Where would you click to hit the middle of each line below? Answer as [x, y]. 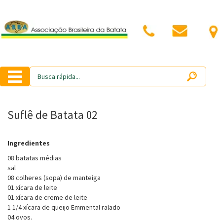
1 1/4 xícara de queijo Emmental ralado [64, 207]
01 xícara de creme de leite [47, 197]
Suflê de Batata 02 [52, 115]
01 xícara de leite [32, 187]
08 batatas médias [35, 158]
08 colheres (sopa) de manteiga [54, 178]
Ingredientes [29, 143]
